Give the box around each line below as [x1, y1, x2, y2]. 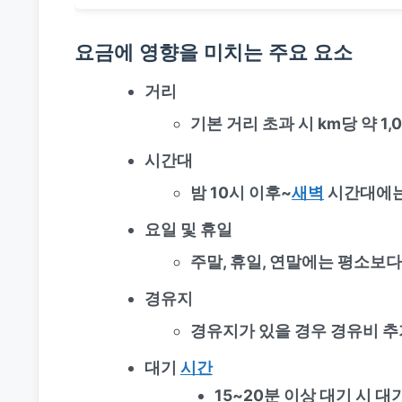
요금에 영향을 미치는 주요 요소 [74, 39, 353, 64]
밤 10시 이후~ [190, 182, 293, 202]
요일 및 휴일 [144, 219, 232, 239]
